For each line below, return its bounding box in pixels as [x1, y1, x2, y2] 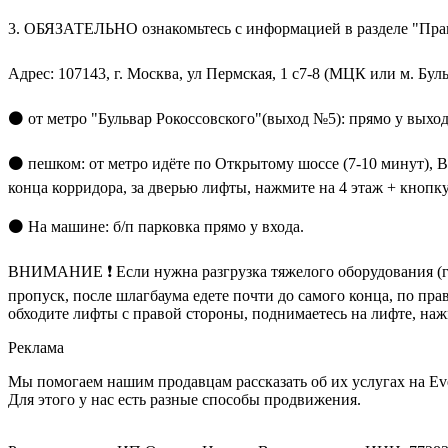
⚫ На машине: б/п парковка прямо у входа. [8, 217, 304, 235]
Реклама [8, 338, 64, 356]
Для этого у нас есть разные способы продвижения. [8, 390, 361, 408]
